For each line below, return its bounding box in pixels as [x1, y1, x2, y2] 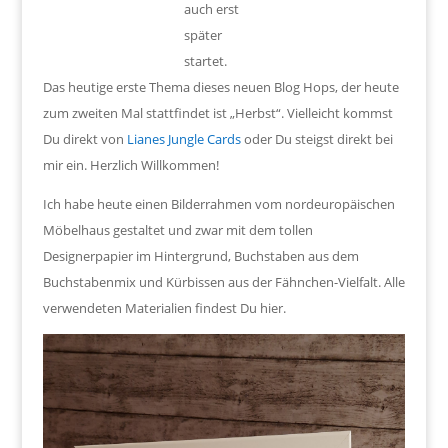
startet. [184, 52, 228, 71]
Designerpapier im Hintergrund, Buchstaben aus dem [42, 247, 359, 266]
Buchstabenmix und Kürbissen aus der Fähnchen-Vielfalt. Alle [42, 273, 405, 292]
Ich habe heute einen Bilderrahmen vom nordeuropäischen [42, 195, 395, 214]
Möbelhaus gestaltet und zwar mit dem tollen [42, 221, 313, 240]
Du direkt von [42, 130, 127, 149]
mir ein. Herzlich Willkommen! [42, 156, 219, 175]
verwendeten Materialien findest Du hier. [42, 299, 286, 318]
